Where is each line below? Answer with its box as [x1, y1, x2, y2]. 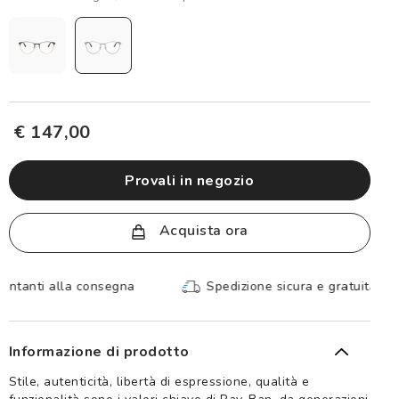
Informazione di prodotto [8, 342, 190, 362]
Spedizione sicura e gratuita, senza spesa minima [53, 278, 352, 296]
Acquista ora [155, 221, 248, 241]
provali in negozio [134, 170, 255, 191]
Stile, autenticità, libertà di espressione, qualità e [8, 373, 310, 391]
